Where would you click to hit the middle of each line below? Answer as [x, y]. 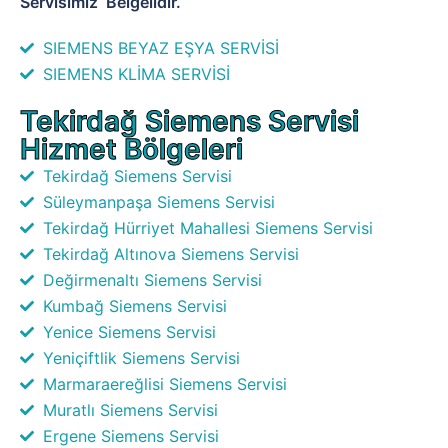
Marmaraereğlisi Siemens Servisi [164, 383]
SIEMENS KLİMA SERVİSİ [136, 73]
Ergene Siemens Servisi [130, 435]
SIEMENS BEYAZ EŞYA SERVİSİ [160, 47]
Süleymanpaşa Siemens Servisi [158, 201]
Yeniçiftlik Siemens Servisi [141, 357]
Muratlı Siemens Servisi [130, 409]
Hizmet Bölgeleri [131, 148]
